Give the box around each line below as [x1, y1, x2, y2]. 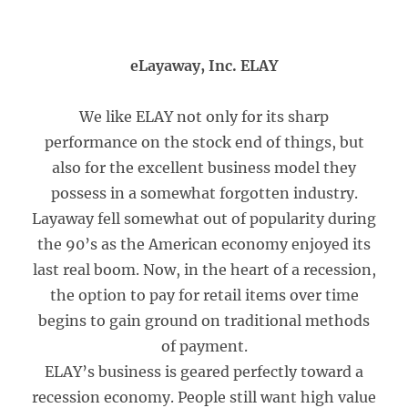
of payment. [160, 337, 248, 355]
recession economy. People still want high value [32, 388, 376, 406]
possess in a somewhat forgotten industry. [50, 184, 358, 202]
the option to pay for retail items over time [49, 286, 359, 304]
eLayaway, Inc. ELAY [130, 56, 278, 75]
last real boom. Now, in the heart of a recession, [32, 260, 376, 279]
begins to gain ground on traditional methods [38, 311, 370, 330]
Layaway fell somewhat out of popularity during [32, 209, 376, 228]
